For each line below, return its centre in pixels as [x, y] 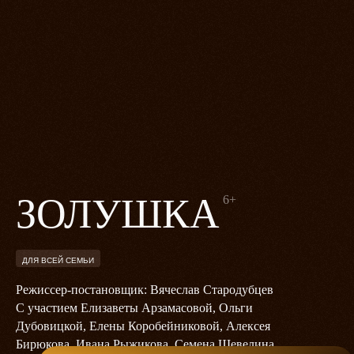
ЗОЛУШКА [118, 214]
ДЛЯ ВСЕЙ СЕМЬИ [58, 260]
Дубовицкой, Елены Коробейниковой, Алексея [143, 326]
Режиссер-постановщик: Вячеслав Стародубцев [145, 290]
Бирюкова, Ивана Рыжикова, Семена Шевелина [145, 345]
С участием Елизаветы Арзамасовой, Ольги [134, 308]
